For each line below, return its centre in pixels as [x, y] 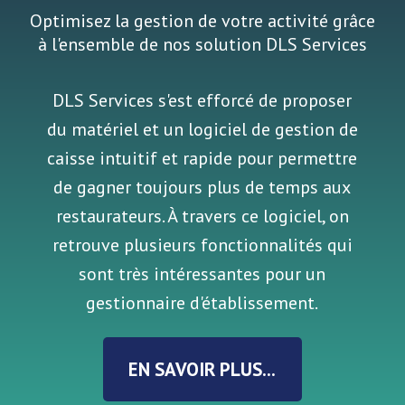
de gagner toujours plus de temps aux [202, 187]
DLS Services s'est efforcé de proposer [202, 100]
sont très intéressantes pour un [202, 273]
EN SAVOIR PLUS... [202, 369]
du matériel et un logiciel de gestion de [202, 129]
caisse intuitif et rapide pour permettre [202, 158]
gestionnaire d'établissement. [202, 302]
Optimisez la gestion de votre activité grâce [202, 21]
